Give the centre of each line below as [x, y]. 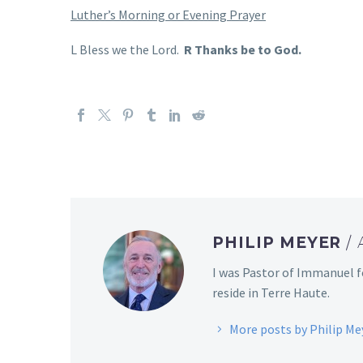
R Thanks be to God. [243, 49]
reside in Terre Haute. [271, 293]
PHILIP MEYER [280, 242]
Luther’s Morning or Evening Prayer [168, 15]
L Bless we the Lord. [127, 49]
